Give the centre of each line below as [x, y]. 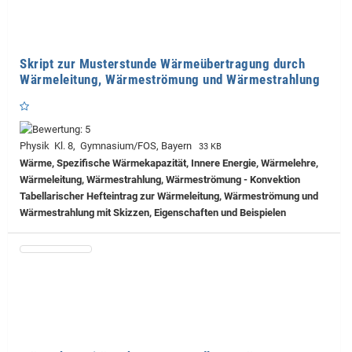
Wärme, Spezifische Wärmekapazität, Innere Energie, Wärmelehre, [169, 163]
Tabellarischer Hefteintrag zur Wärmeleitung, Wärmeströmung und [169, 196]
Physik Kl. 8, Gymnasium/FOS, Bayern [108, 145]
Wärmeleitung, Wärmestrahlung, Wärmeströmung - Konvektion [160, 179]
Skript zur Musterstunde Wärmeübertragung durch [162, 63]
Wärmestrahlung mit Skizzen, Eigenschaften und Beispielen [153, 212]
